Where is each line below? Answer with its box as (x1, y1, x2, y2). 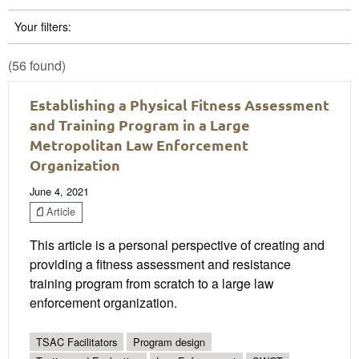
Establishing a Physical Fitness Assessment (30, 95, 329, 114)
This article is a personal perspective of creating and (30, 235, 325, 254)
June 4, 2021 (30, 183, 89, 199)
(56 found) (8, 55, 66, 75)
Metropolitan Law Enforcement (30, 135, 248, 154)
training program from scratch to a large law (30, 273, 274, 292)
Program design (133, 333, 205, 349)
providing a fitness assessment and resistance (30, 254, 291, 273)
